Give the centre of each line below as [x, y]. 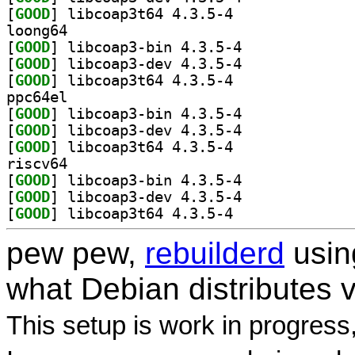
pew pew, [76, 253]
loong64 [37, 30]
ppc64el [37, 97]
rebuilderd [215, 253]
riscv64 [37, 163]
